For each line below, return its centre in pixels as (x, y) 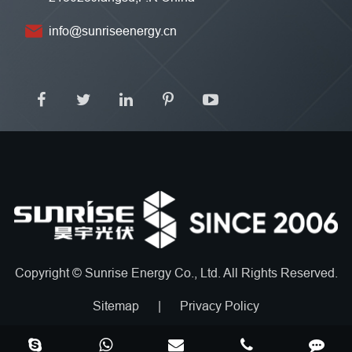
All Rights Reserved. (280, 273)
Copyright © (49, 273)
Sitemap (116, 306)
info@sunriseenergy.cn (113, 30)
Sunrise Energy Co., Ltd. (154, 273)
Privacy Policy (220, 306)
